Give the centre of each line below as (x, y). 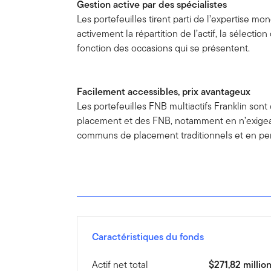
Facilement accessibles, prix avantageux (166, 92)
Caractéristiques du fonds (148, 237)
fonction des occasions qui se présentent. (164, 48)
